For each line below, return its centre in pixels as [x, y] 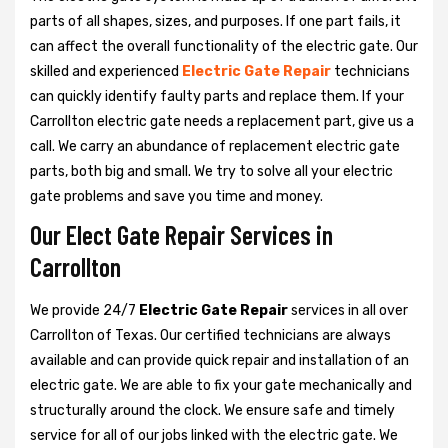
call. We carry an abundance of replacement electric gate [215, 147]
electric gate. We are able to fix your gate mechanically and [221, 386]
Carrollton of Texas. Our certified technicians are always [210, 336]
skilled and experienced [106, 72]
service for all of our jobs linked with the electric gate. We [214, 436]
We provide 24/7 [84, 311]
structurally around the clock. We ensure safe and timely [212, 411]
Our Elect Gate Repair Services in [181, 235]
